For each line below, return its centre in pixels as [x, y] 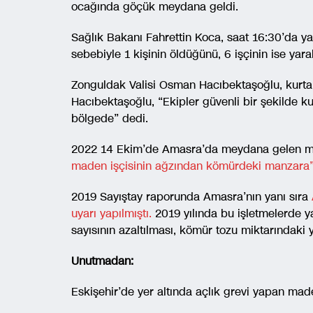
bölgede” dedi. [110, 118]
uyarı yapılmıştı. [111, 213]
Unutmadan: [102, 261]
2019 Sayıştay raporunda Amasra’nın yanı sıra [191, 196]
